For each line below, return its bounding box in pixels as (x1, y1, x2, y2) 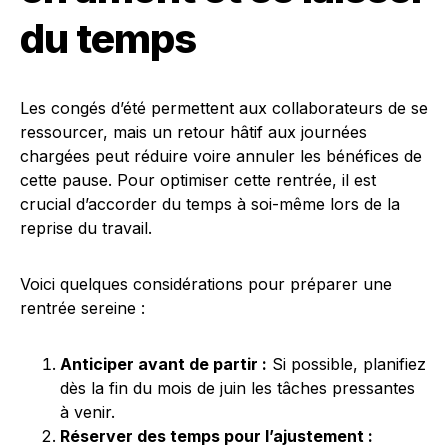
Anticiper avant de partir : (60, 354, 267, 374)
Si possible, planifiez (267, 354, 426, 374)
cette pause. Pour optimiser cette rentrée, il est (20, 170, 376, 190)
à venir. (60, 402, 115, 422)
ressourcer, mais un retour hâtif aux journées (20, 122, 367, 142)
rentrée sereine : (20, 298, 145, 318)
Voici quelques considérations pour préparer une (20, 274, 392, 294)
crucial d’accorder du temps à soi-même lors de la (20, 194, 400, 214)
